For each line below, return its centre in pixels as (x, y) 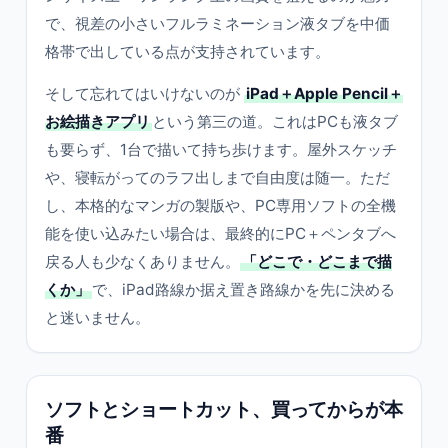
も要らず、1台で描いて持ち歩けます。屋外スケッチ (221, 149)
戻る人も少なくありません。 (142, 261)
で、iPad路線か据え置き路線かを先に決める (243, 289)
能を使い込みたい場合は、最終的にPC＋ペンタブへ (220, 233)
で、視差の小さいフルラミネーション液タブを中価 (217, 23)
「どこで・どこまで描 (317, 261)
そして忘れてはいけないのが (144, 93)
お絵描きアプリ (97, 121)
